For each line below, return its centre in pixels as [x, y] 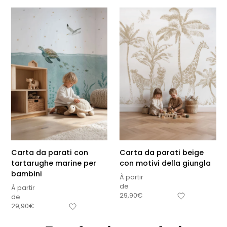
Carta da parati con [49, 153]
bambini [26, 174]
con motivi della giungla [165, 163]
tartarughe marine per [53, 163]
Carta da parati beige [162, 153]
